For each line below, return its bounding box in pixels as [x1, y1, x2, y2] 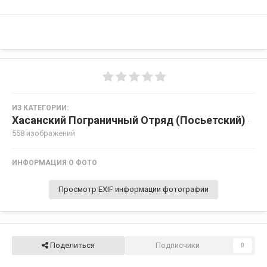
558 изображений [12, 128, 75, 138]
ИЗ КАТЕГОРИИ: [12, 103, 69, 112]
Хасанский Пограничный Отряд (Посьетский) [12, 113, 246, 126]
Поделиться [48, 240, 95, 250]
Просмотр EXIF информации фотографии [58, 184, 209, 194]
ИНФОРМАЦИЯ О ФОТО [12, 158, 97, 167]
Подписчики [156, 240, 200, 250]
